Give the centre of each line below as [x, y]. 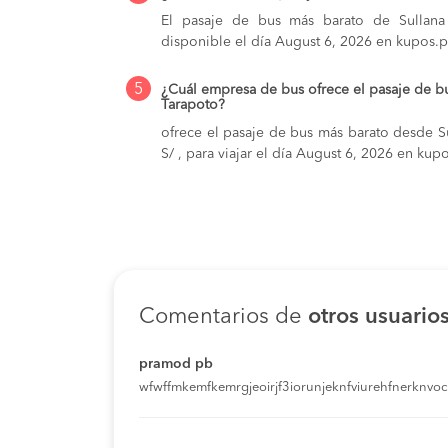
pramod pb [176, 363]
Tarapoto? [193, 104]
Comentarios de [223, 316]
